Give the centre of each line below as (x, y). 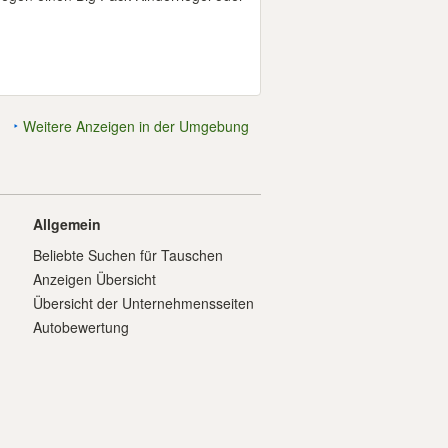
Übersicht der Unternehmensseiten (143, 303)
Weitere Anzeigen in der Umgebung (136, 126)
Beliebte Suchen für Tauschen (128, 255)
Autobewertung (81, 327)
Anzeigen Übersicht (94, 279)
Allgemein (67, 224)
